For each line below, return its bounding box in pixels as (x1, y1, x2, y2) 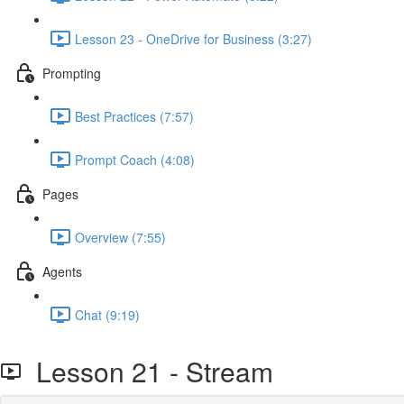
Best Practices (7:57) (75, 106, 194, 125)
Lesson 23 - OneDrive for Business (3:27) (75, 29, 312, 48)
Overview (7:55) (75, 227, 166, 246)
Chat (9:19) (75, 305, 140, 324)
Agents (42, 262, 82, 280)
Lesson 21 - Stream (22, 352, 273, 390)
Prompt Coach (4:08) (75, 150, 195, 169)
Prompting (42, 63, 101, 82)
